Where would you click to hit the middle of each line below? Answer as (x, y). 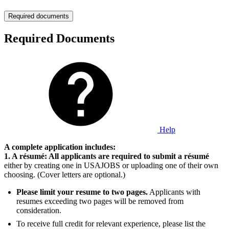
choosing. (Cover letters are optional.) (65, 175)
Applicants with (174, 192)
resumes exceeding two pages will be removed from (100, 201)
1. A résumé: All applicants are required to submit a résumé (107, 156)
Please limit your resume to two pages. (82, 192)
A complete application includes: (60, 147)
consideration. (39, 211)
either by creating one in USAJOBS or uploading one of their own (111, 166)
